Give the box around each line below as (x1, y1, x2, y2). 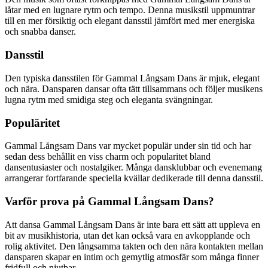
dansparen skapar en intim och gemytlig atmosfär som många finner (5, 251, 259, 262)
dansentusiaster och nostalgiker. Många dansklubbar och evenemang (5, 162, 262, 173)
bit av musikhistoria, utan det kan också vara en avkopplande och (5, 230, 250, 240)
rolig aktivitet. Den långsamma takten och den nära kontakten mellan (5, 240, 263, 251)
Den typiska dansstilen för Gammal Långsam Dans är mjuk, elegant (5, 72, 260, 83)
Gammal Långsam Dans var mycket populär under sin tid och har (5, 141, 251, 151)
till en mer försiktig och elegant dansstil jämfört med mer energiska (5, 16, 255, 26)
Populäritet (5, 116, 60, 129)
